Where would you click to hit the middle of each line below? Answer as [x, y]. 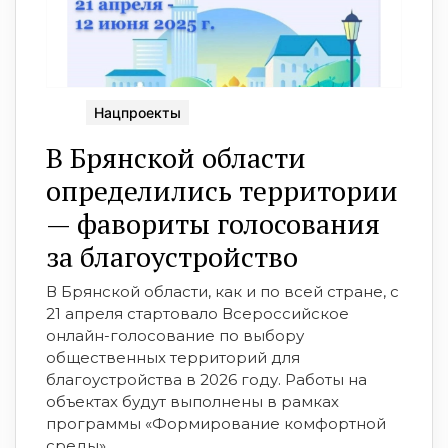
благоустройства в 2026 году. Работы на [206, 379]
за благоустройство [172, 256]
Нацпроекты [137, 112]
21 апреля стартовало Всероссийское [197, 313]
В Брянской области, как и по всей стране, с [222, 291]
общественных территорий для [173, 357]
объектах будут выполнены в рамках [192, 401]
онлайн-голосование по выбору [175, 335]
